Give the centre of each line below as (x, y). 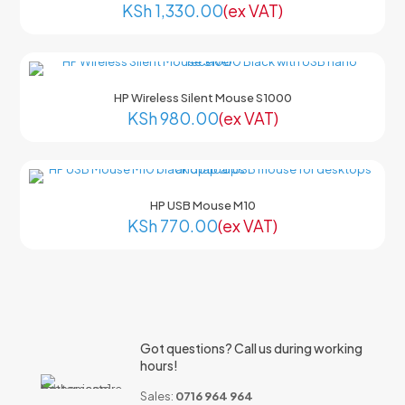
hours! (159, 365)
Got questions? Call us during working (251, 348)
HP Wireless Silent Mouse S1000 (202, 98)
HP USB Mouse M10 (202, 205)
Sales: (157, 396)
